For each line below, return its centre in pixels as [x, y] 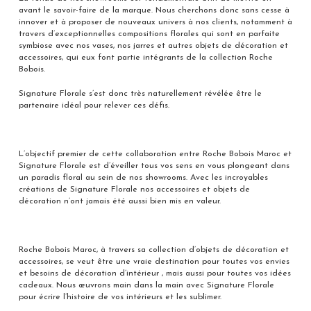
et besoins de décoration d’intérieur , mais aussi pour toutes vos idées [154, 273]
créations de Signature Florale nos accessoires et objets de [134, 189]
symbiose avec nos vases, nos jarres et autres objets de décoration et [153, 45]
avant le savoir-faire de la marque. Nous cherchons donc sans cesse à [154, 10]
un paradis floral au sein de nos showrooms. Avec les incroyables [143, 177]
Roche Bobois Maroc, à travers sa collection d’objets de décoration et [153, 250]
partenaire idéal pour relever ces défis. [94, 105]
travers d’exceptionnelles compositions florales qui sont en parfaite [149, 34]
